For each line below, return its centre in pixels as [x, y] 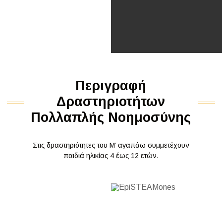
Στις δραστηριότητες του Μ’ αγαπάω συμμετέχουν [111, 145]
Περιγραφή [111, 86]
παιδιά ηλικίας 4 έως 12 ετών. [111, 156]
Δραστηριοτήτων [111, 102]
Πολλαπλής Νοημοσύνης [111, 117]
